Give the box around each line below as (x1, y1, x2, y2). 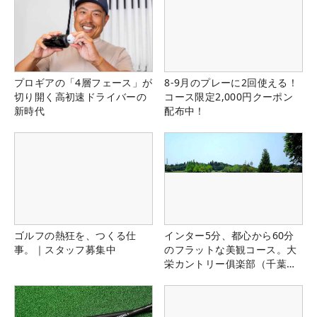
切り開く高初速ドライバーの (14, 89, 147, 103)
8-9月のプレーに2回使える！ (164, 75, 299, 89)
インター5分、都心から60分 (164, 228, 294, 242)
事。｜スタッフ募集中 (14, 242, 116, 256)
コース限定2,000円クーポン (164, 89, 294, 103)
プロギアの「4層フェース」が (14, 75, 153, 89)
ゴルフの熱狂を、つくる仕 (14, 228, 137, 242)
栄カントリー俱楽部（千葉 (164, 256, 287, 270)
